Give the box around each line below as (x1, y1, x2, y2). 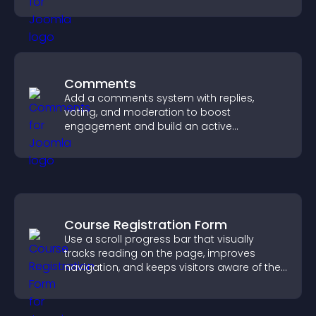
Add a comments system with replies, (64, 91, 254, 105)
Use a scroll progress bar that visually (64, 232, 254, 246)
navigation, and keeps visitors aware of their (64, 260, 286, 274)
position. (64, 274, 107, 288)
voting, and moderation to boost (64, 105, 231, 119)
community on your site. (64, 133, 187, 147)
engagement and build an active (64, 119, 232, 133)
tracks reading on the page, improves (64, 246, 255, 260)
